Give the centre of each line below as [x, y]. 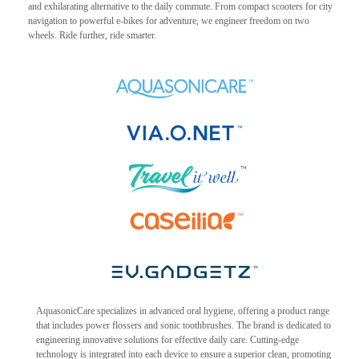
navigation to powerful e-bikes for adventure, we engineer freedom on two [169, 20]
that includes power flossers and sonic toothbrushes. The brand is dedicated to [184, 325]
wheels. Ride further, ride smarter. [92, 35]
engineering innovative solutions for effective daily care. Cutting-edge [167, 339]
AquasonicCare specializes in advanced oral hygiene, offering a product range [183, 311]
